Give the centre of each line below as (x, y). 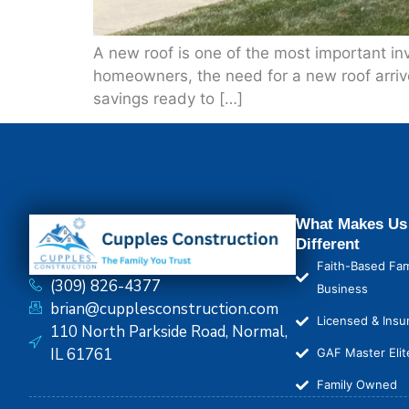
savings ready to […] (168, 99)
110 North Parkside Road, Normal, (168, 332)
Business (342, 289)
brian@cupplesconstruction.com (164, 309)
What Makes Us (351, 225)
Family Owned (357, 385)
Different (328, 245)
